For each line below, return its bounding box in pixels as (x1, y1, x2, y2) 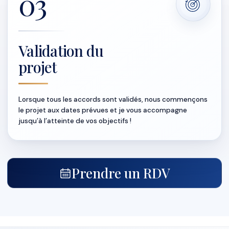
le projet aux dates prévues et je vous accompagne (18, 106, 187, 114)
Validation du (18, 41, 104, 60)
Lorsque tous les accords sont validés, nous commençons (18, 95, 208, 104)
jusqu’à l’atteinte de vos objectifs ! (18, 117, 131, 125)
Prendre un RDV (71, 164, 170, 182)
